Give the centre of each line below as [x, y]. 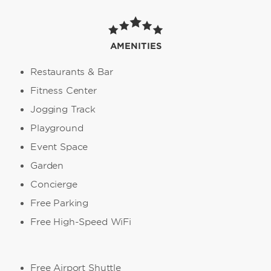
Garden [47, 165]
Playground [57, 128]
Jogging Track [63, 109]
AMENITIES [135, 46]
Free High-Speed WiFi [80, 222]
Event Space [59, 147]
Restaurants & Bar [71, 72]
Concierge [54, 184]
